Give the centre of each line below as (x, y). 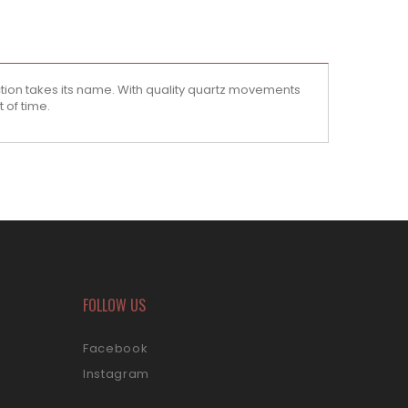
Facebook (116, 349)
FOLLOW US (114, 306)
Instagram (116, 374)
